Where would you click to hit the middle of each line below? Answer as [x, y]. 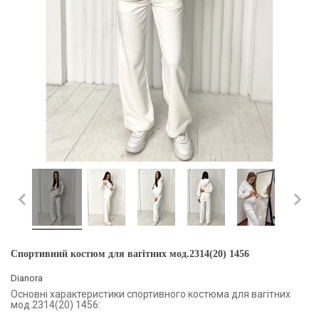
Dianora [27, 278]
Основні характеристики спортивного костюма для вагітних [151, 294]
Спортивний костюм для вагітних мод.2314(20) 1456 [130, 253]
